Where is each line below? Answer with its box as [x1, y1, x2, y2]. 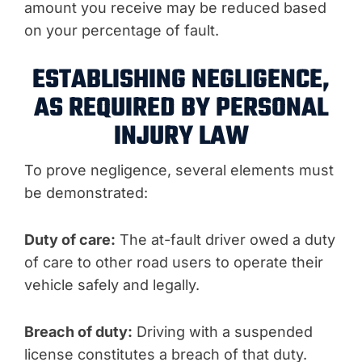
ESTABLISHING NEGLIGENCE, [32, 60, 330, 101]
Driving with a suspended [133, 323, 313, 340]
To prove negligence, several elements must [24, 162, 334, 179]
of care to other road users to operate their [24, 254, 323, 271]
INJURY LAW [113, 116, 249, 158]
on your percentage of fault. [24, 22, 219, 39]
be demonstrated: [24, 184, 148, 201]
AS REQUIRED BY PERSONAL [34, 88, 328, 129]
